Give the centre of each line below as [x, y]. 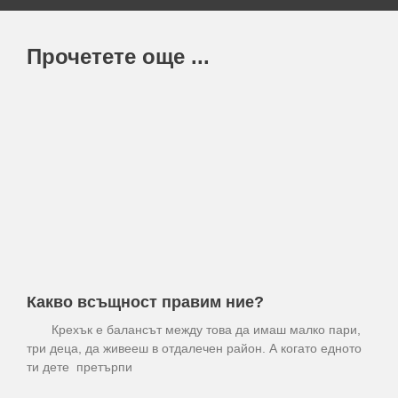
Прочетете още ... [118, 56]
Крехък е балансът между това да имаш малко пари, [194, 330]
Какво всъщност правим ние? [145, 302]
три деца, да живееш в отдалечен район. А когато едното [194, 348]
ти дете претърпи [80, 367]
